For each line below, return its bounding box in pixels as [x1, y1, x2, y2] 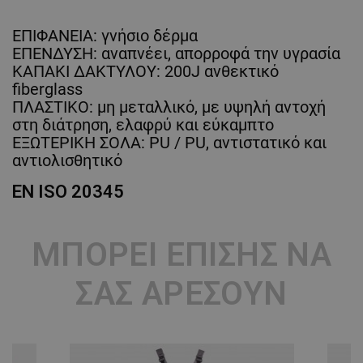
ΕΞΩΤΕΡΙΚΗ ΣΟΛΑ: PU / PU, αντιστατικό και [12, 133, 327, 153]
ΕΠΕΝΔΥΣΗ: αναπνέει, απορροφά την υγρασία [12, 44, 340, 64]
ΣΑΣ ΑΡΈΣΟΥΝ [75, 275, 288, 314]
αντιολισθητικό [12, 151, 122, 171]
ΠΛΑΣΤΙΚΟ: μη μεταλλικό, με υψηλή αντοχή [12, 97, 326, 117]
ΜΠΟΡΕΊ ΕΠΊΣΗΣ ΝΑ [31, 236, 332, 275]
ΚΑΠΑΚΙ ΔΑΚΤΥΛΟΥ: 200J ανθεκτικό [12, 62, 279, 82]
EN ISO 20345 [12, 181, 124, 203]
